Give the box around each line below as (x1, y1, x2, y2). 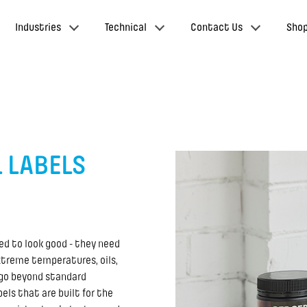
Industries (15, 22, 62, 33)
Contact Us (191, 22, 243, 33)
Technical (105, 22, 147, 33)
